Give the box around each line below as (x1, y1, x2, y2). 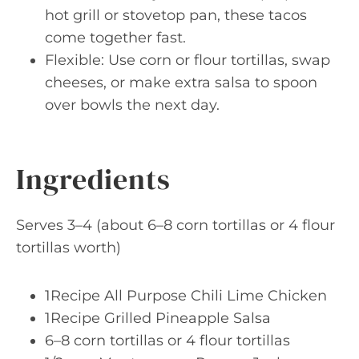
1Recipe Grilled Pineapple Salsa (45, 309, 271, 327)
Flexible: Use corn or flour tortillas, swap (45, 51, 330, 69)
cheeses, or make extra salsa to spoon (45, 74, 317, 91)
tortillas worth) (16, 239, 121, 256)
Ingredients (16, 159, 171, 199)
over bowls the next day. (45, 96, 220, 114)
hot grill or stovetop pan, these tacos (45, 6, 307, 24)
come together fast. (45, 29, 186, 46)
